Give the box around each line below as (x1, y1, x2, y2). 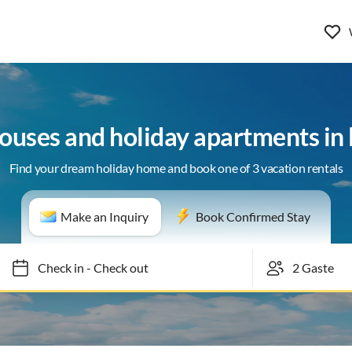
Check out (86, 260, 141, 275)
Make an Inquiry (60, 209, 148, 224)
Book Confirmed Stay (196, 209, 310, 224)
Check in (30, 260, 77, 275)
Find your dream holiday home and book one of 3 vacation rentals (9, 160, 343, 175)
